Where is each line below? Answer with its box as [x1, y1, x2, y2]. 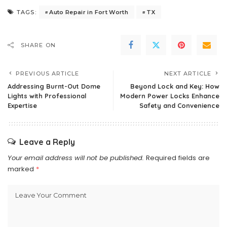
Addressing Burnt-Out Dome [8, 82, 100, 91]
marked [8, 164, 36, 174]
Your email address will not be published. [8, 153, 144, 163]
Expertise [8, 101, 37, 110]
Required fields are [146, 153, 210, 163]
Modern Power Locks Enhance [120, 92, 219, 100]
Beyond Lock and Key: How [130, 82, 219, 91]
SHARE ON [21, 42, 56, 49]
